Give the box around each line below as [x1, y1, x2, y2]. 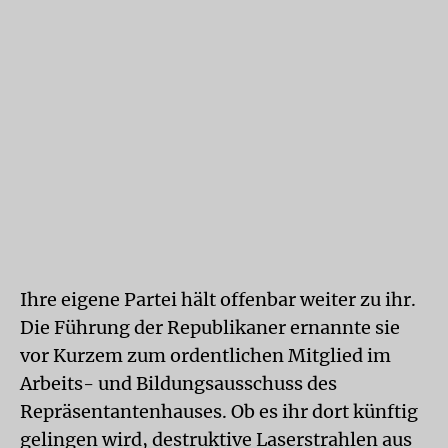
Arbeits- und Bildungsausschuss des [20, 372, 337, 395]
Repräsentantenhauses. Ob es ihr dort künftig [20, 400, 418, 423]
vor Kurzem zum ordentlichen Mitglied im [20, 344, 391, 367]
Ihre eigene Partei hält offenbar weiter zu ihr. [20, 288, 416, 311]
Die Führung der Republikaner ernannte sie [20, 316, 400, 339]
